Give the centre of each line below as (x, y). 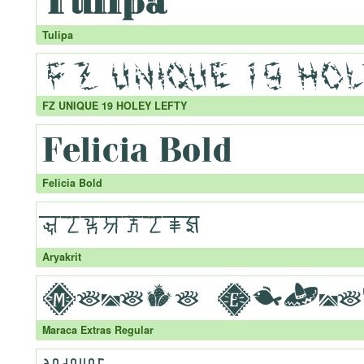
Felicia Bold (72, 183)
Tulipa (57, 35)
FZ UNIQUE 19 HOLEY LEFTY (114, 105)
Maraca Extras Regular (97, 329)
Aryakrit (61, 257)
